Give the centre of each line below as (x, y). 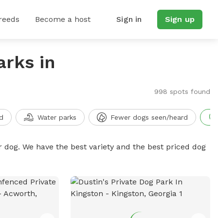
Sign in (129, 19)
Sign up (180, 19)
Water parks (57, 117)
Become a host (63, 19)
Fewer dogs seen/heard (149, 117)
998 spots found (182, 91)
